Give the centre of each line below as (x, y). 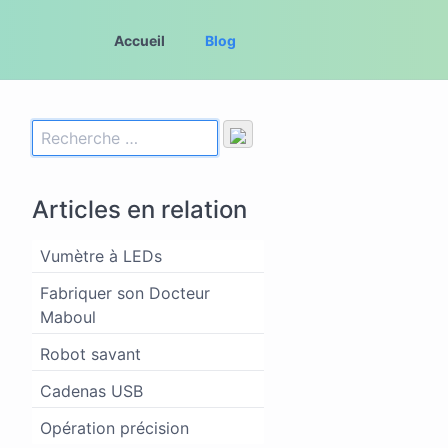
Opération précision (114, 428)
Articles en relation (139, 209)
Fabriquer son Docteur (125, 293)
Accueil (139, 40)
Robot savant (90, 354)
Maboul (68, 317)
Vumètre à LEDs (101, 256)
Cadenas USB (91, 391)
